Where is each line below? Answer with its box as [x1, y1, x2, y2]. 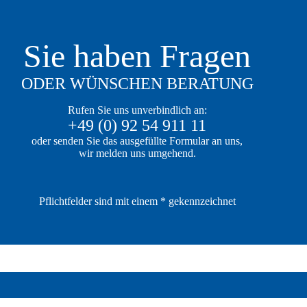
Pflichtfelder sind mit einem [38, 195, 160, 207]
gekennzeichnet [165, 195, 236, 207]
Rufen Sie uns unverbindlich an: [67, 103, 207, 116]
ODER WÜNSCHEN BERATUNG [21, 74, 254, 93]
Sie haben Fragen [23, 37, 251, 74]
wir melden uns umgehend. [78, 147, 196, 159]
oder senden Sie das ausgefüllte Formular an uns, [32, 134, 243, 147]
